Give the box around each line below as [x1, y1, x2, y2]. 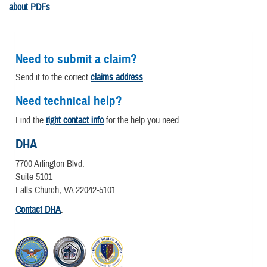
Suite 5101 [15, 171, 52, 184]
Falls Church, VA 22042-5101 [15, 184, 116, 197]
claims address [91, 71, 143, 83]
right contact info [46, 114, 104, 127]
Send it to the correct [15, 71, 91, 83]
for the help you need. [104, 114, 181, 127]
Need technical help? [15, 93, 122, 109]
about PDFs [9, 1, 50, 14]
